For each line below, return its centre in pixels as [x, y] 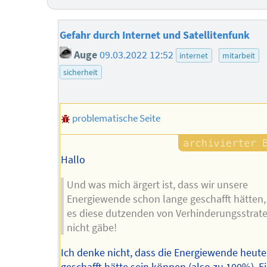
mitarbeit [239, 56]
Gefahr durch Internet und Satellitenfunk [154, 35]
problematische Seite [116, 118]
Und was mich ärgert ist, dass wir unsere [157, 185]
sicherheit [81, 72]
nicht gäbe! [91, 228]
